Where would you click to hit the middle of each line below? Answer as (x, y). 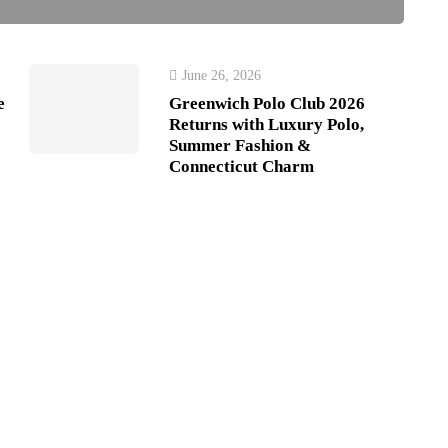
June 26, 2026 (221, 75)
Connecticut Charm (241, 166)
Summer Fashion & (240, 145)
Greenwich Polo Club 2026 (267, 103)
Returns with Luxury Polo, (266, 124)
